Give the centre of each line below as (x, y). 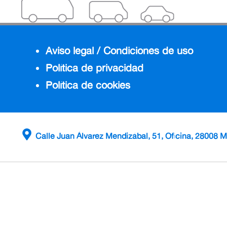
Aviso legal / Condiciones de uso (119, 50)
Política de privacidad (94, 67)
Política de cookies (88, 85)
